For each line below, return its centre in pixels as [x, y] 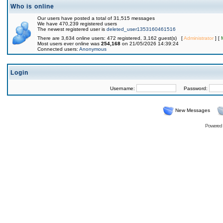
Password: [192, 88]
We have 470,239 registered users [77, 24]
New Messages [192, 110]
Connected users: [58, 49]
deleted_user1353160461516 [141, 29]
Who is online [32, 6]
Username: [123, 88]
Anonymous [93, 49]
